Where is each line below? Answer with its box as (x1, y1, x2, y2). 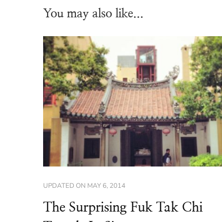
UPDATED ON (43, 181, 87, 190)
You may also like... (43, 7, 144, 20)
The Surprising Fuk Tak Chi (43, 201, 203, 214)
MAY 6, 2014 (87, 181, 125, 190)
